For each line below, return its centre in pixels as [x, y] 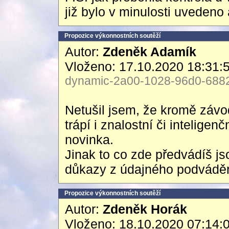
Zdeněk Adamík [150, 52]
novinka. [89, 140]
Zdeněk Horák [145, 209]
